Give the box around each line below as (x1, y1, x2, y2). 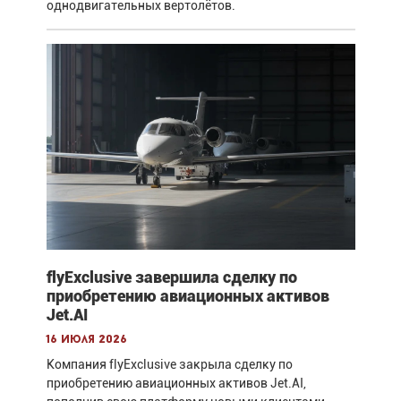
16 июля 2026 (46, 334, 127, 346)
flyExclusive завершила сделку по (46, 268, 297, 287)
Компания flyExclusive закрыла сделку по (46, 357, 293, 372)
